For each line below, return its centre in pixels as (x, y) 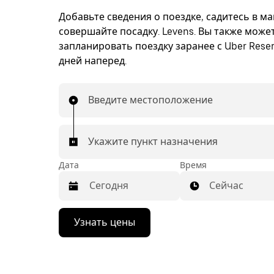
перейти (77, 260)
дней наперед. (93, 61)
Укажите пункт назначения (153, 142)
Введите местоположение (150, 100)
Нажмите (80, 216)
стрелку (76, 227)
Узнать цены (105, 222)
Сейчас (226, 186)
